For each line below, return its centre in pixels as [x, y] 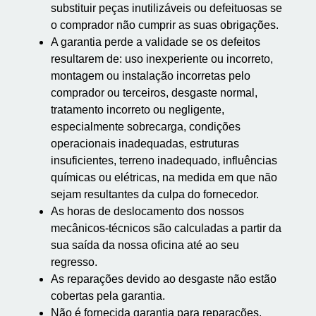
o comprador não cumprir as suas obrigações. [165, 25]
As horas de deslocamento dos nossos [147, 211]
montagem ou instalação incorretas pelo [151, 76]
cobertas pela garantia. [108, 296]
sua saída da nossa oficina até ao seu [145, 245]
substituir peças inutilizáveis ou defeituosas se [166, 8]
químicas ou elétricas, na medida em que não [164, 177]
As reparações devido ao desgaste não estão [164, 279]
